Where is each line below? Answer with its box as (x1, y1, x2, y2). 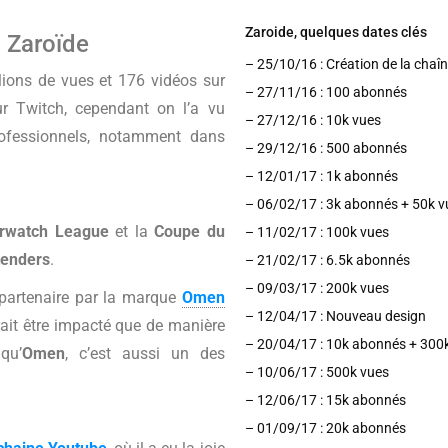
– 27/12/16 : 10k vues (244, 112, 384, 128)
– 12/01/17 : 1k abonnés (244, 168, 401, 184)
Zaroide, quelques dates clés (244, 24, 427, 40)
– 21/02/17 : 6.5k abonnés (244, 252, 413, 268)
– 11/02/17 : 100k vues (244, 224, 392, 240)
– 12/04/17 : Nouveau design (244, 308, 429, 324)
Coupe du (154, 222, 225, 241)
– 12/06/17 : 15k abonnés (244, 392, 409, 408)
